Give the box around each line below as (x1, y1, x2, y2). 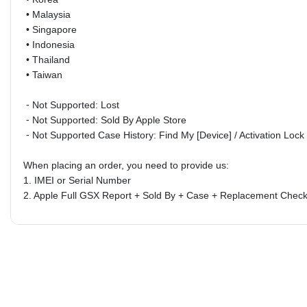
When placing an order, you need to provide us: (23, 159, 229, 171)
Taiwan (32, 69, 62, 80)
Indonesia (32, 38, 75, 50)
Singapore (32, 23, 77, 35)
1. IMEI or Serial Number (23, 174, 131, 186)
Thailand (32, 53, 70, 65)
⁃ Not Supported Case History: (23, 129, 159, 140)
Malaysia (32, 8, 71, 20)
